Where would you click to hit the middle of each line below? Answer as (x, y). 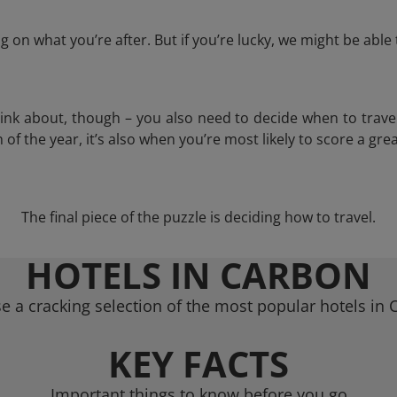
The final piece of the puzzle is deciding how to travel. (198, 217)
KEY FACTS (198, 364)
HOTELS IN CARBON (198, 275)
